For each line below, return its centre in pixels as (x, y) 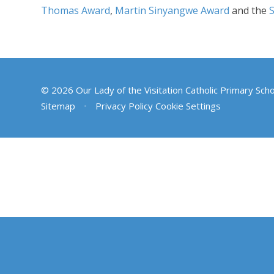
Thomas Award (76, 11)
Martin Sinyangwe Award (172, 11)
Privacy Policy (124, 106)
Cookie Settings (188, 106)
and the (250, 11)
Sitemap (58, 106)
